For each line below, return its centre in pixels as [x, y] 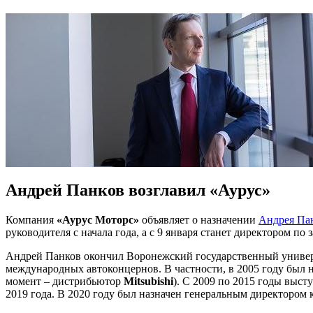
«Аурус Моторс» [98, 219]
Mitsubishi [148, 281]
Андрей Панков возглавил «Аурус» [138, 190]
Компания [31, 219]
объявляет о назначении [199, 219]
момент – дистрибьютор [65, 281]
